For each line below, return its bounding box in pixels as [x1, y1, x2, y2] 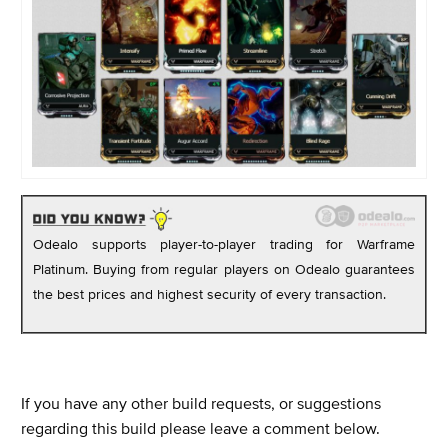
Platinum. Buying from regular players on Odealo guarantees [33, 261, 415, 278]
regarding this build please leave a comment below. [21, 418, 380, 437]
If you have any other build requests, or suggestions [21, 393, 381, 412]
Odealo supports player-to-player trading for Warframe [33, 236, 415, 253]
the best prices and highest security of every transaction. [33, 286, 386, 303]
